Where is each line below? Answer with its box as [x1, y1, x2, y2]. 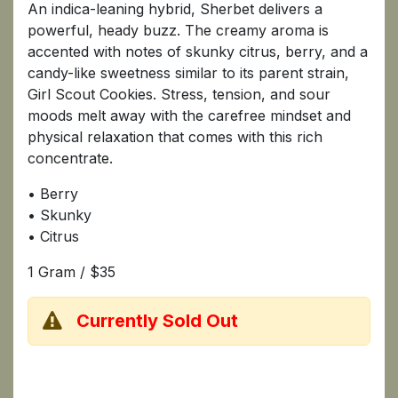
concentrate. [28, 148, 113, 167]
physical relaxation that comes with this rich [28, 127, 322, 146]
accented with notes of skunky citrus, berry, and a [28, 42, 368, 60]
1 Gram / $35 [28, 262, 115, 281]
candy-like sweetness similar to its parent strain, [28, 63, 349, 82]
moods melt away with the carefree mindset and [28, 106, 351, 124]
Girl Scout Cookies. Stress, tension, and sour [28, 84, 330, 103]
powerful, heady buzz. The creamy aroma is [28, 20, 329, 39]
